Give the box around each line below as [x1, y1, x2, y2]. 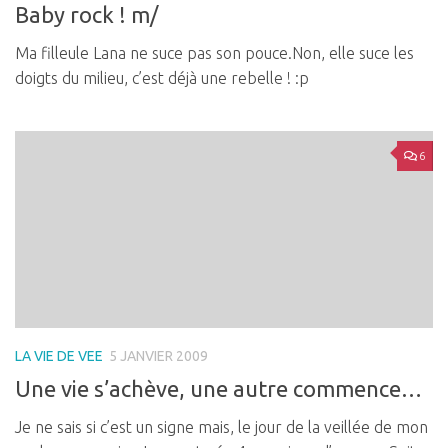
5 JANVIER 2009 [109, 348, 208, 365]
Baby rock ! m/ [15, 2, 158, 28]
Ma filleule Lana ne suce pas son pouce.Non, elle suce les [15, 44, 414, 63]
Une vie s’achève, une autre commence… [15, 376, 422, 402]
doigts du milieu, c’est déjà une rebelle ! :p [15, 69, 309, 88]
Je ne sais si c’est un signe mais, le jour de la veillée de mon [15, 418, 428, 437]
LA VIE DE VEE [15, 348, 103, 365]
